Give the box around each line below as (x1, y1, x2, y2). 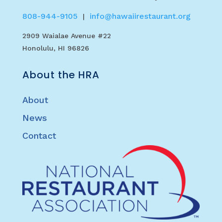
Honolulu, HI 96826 (22, 44, 89, 52)
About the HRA (22, 67, 100, 82)
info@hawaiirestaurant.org (89, 11, 191, 21)
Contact (22, 130, 56, 141)
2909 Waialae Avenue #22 (22, 31, 111, 40)
